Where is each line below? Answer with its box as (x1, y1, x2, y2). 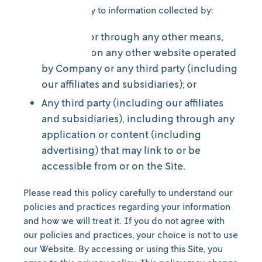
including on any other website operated (42, 46, 236, 58)
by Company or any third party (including (42, 61, 237, 74)
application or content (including (42, 127, 201, 140)
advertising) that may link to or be (42, 143, 201, 156)
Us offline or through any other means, (42, 30, 223, 43)
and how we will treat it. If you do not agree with (23, 215, 225, 226)
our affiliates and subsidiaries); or (42, 77, 196, 90)
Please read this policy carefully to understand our (23, 187, 233, 198)
